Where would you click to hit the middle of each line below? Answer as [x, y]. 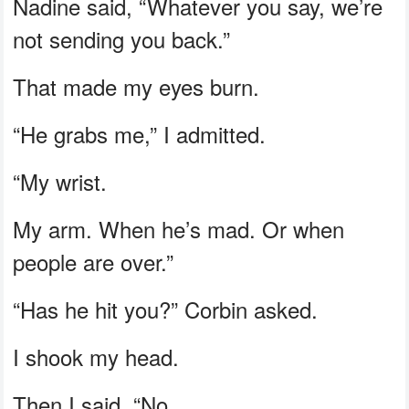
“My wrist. [60, 181]
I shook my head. [96, 356]
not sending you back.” [122, 38]
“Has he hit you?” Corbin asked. [166, 309]
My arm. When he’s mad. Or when [179, 228]
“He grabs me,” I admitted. [140, 133]
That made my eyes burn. [136, 86]
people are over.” [94, 261]
